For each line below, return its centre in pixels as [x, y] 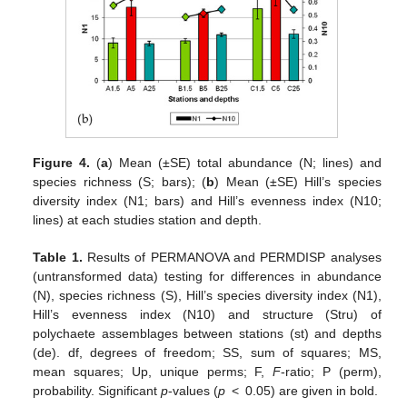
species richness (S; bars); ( [120, 181]
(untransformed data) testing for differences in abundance [207, 276]
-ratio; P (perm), [331, 371]
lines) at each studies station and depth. [148, 219]
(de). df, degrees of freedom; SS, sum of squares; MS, [207, 352]
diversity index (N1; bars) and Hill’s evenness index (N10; [207, 200]
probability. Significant [97, 390]
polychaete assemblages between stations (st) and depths [207, 333]
